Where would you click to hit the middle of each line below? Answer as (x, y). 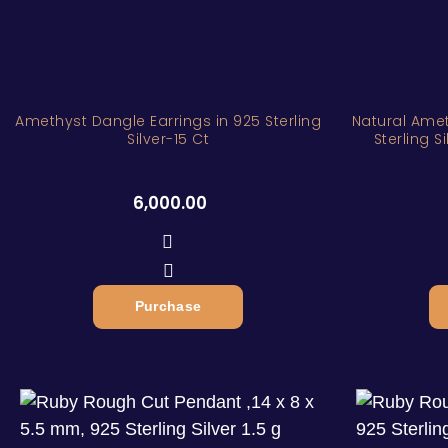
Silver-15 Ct (168, 139)
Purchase (168, 306)
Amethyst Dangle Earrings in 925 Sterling (168, 121)
